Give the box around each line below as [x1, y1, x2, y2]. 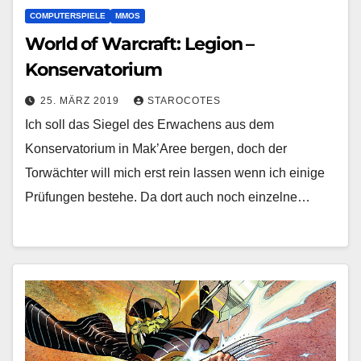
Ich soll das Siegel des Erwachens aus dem [25, 118, 274, 132]
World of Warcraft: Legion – [25, 33, 255, 56]
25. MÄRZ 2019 [40, 95, 122, 107]
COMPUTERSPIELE [30, 11, 106, 21]
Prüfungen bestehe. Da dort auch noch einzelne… [25, 190, 310, 205]
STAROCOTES [147, 95, 221, 107]
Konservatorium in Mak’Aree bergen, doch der [25, 142, 287, 156]
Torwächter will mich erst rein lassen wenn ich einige [25, 166, 325, 180]
